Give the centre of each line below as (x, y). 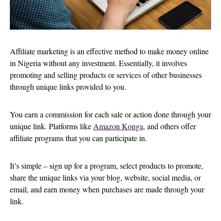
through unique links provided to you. (69, 86)
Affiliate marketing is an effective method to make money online (109, 51)
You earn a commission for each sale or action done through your (110, 114)
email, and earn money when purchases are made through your (107, 189)
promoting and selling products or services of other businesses (106, 74)
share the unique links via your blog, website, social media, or (105, 177)
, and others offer (169, 126)
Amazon (108, 126)
